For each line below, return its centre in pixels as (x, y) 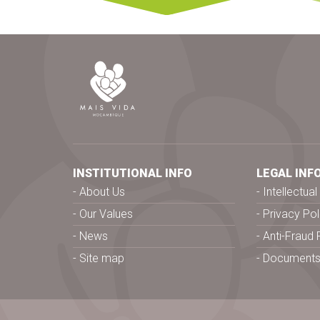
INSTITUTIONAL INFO (132, 173)
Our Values (106, 214)
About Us (102, 192)
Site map (102, 258)
